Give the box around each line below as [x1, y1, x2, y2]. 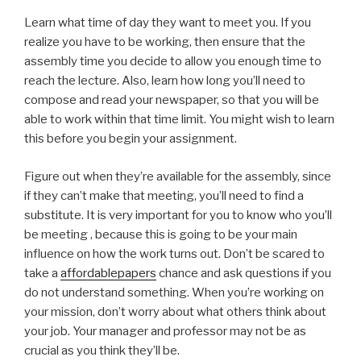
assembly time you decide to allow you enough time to [24, 54, 322, 68]
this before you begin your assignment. [24, 131, 237, 146]
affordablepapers [60, 265, 156, 280]
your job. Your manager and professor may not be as [24, 323, 306, 338]
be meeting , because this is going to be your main [24, 226, 297, 242]
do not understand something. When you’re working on [24, 284, 324, 300]
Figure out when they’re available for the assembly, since [24, 168, 331, 184]
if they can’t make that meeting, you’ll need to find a [24, 188, 304, 203]
